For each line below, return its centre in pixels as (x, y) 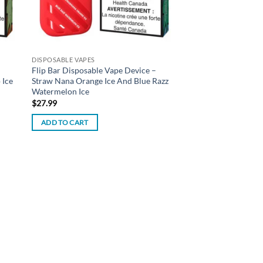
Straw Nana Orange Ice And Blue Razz (100, 81)
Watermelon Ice (61, 92)
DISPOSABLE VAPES (63, 60)
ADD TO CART (65, 123)
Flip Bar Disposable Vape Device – (94, 70)
